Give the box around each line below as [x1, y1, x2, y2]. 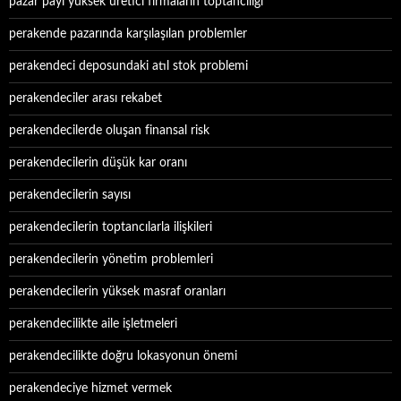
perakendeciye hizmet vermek [9, 382, 172, 395]
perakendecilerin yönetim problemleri [9, 253, 213, 266]
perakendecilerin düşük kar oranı [9, 157, 187, 169]
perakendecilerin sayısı [9, 189, 131, 201]
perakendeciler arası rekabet [9, 92, 162, 105]
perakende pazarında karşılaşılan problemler [9, 28, 247, 40]
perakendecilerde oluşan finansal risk [9, 124, 209, 137]
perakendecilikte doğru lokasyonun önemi [9, 350, 237, 363]
